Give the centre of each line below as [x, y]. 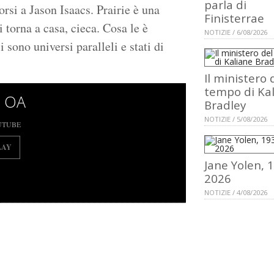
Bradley [225, 105]
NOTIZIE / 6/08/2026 [236, 32]
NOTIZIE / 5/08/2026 [236, 119]
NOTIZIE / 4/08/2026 [236, 193]
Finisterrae [234, 18]
